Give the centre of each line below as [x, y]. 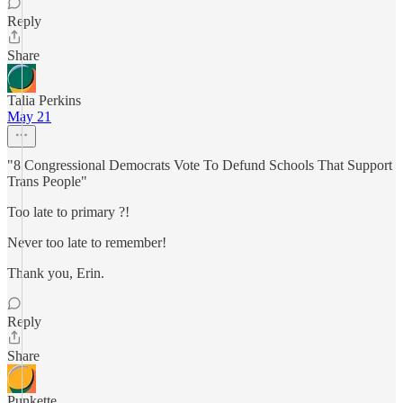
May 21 [29, 116]
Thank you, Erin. [56, 273]
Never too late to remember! [87, 242]
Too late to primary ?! [68, 212]
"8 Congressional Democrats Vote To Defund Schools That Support [200, 165]
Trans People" [47, 181]
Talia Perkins [44, 100]
